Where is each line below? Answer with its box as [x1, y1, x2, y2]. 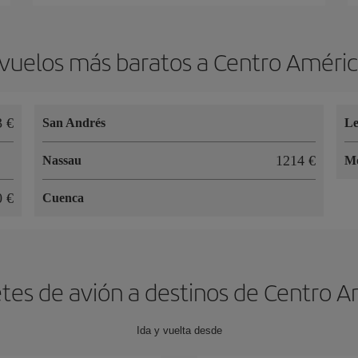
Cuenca [42, 190, 84, 205]
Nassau [42, 153, 82, 167]
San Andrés [42, 115, 105, 129]
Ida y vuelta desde [136, 324, 222, 336]
